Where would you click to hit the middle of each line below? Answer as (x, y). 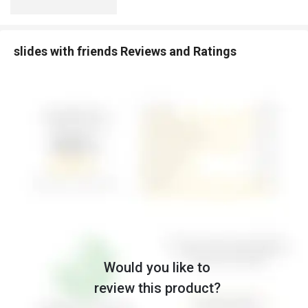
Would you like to (157, 267)
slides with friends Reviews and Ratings (125, 52)
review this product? (157, 288)
